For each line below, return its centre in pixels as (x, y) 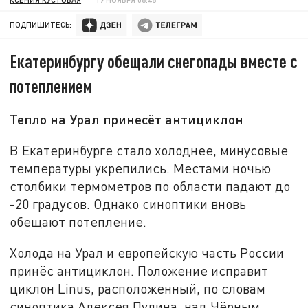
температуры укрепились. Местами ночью (141, 168)
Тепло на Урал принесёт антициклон (127, 119)
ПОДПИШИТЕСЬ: (41, 25)
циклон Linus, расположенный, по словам (138, 289)
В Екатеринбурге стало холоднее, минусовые (149, 150)
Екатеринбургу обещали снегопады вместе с (154, 61)
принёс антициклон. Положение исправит (139, 271)
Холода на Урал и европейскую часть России (147, 253)
